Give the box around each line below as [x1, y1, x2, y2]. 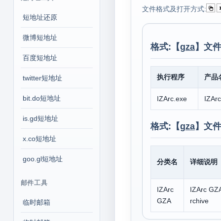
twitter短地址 [22, 74, 62, 82]
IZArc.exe [156, 95, 187, 103]
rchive [189, 197, 209, 205]
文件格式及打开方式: [142, 5, 206, 13]
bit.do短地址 [22, 94, 61, 102]
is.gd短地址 [22, 114, 58, 122]
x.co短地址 [22, 135, 56, 143]
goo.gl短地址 [22, 155, 63, 163]
